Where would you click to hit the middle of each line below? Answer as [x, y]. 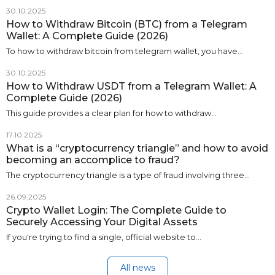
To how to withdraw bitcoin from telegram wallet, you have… [125, 51]
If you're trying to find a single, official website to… [104, 237]
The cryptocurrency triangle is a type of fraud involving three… [128, 175]
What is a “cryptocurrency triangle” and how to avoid [137, 148]
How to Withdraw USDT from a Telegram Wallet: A [131, 86]
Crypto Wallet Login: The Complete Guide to [116, 210]
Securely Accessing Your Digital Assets [102, 222]
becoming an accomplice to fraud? [93, 160]
